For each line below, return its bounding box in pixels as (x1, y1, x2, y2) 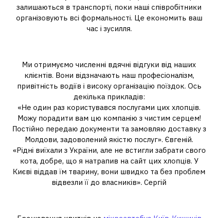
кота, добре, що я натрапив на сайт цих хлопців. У (19, 156, 199, 165)
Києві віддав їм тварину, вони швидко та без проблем (13, 167, 205, 176)
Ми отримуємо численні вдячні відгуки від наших (22, 60, 196, 69)
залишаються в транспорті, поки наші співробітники (17, 2, 201, 12)
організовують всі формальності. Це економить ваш (16, 13, 202, 22)
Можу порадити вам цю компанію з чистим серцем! (17, 113, 201, 123)
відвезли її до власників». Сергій (52, 178, 166, 187)
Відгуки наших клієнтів (41, 41, 177, 56)
